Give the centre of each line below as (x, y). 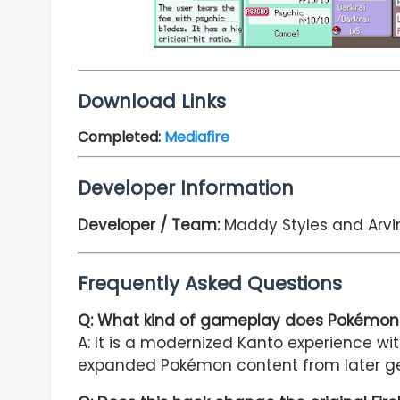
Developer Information (186, 187)
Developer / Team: (151, 225)
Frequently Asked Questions (210, 283)
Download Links (152, 102)
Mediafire (197, 137)
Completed (118, 137)
